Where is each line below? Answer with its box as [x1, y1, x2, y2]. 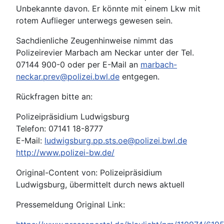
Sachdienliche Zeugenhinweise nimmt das [16, 35, 173, 45]
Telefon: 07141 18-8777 [16, 123, 103, 133]
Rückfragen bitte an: [16, 91, 92, 101]
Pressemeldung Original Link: [16, 199, 125, 209]
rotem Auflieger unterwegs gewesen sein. [16, 15, 172, 25]
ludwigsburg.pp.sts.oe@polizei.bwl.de [44, 135, 187, 145]
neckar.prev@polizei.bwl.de [16, 71, 119, 81]
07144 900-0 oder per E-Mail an [16, 59, 140, 69]
